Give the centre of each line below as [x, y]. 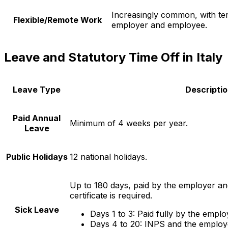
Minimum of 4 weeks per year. [129, 123]
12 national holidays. [108, 156]
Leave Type [37, 89]
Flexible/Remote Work [58, 20]
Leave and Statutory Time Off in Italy [113, 58]
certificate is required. [111, 195]
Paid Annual [37, 118]
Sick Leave [37, 209]
